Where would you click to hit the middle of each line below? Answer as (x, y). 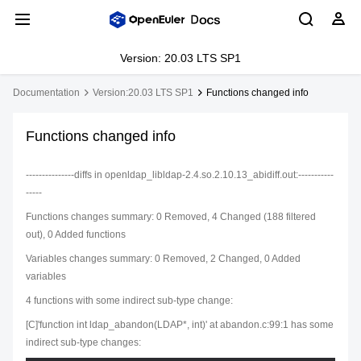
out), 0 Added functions (76, 234)
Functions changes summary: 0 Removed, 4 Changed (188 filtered (171, 217)
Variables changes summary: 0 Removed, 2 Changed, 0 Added (163, 259)
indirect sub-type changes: (83, 342)
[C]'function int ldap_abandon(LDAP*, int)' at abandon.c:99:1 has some (180, 325)
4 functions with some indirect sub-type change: (129, 301)
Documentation (46, 93)
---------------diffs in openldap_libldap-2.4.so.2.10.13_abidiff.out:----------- (180, 175)
